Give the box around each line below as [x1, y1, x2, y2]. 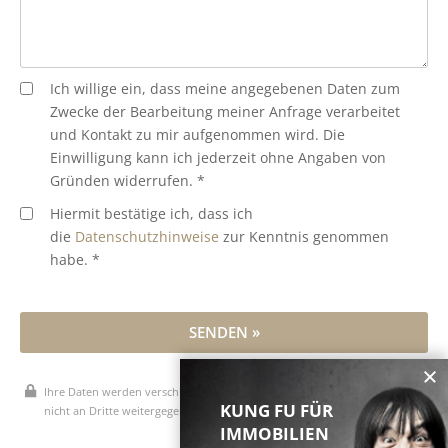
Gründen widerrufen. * [50, 172, 205, 191]
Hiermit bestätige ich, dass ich [50, 205, 253, 224]
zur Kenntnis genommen [219, 228, 389, 247]
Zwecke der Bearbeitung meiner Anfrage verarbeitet [50, 103, 400, 122]
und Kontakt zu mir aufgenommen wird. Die [50, 126, 345, 145]
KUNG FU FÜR [220, 399, 333, 422]
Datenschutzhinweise [75, 228, 219, 247]
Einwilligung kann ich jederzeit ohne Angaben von [50, 149, 386, 168]
